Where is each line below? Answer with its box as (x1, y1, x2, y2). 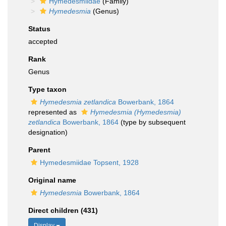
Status (28, 25, 50, 33)
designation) (28, 128, 68, 136)
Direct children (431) (28, 206, 98, 214)
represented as (28, 108, 79, 116)
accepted (28, 37, 58, 45)
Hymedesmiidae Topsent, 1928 (40, 158, 139, 166)
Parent (28, 146, 50, 154)
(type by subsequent (119, 118, 186, 126)
